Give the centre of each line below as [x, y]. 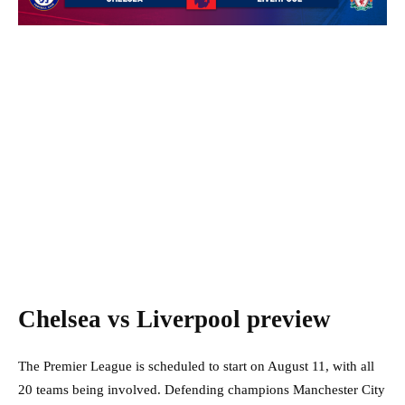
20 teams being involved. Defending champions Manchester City [202, 390]
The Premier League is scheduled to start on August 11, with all [196, 367]
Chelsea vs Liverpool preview [174, 320]
